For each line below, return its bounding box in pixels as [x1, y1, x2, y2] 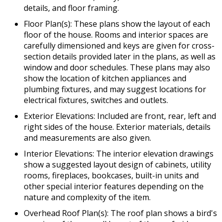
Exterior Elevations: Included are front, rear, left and [24, 111, 216, 121]
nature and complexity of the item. [24, 192, 151, 203]
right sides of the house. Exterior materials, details [24, 121, 211, 132]
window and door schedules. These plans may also [24, 62, 210, 73]
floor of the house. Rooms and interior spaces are [24, 29, 208, 40]
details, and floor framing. [24, 2, 119, 13]
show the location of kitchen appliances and [24, 73, 186, 84]
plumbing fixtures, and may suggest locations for [24, 84, 206, 95]
